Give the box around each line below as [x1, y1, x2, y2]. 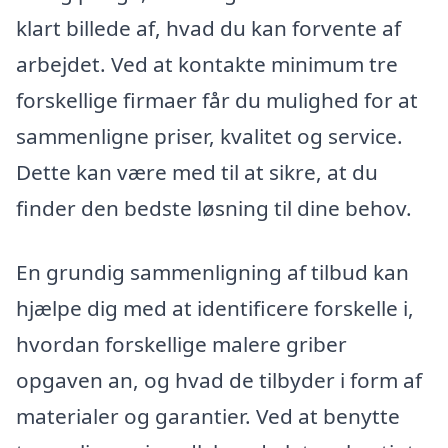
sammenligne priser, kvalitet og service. [16, 122, 403, 151]
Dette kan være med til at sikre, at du [16, 158, 378, 187]
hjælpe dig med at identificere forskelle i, [16, 294, 414, 323]
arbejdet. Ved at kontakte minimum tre [16, 50, 398, 79]
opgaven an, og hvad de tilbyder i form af [16, 366, 422, 395]
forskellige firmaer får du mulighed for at [16, 86, 418, 115]
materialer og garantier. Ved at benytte [16, 402, 400, 431]
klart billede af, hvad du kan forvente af [16, 14, 401, 43]
